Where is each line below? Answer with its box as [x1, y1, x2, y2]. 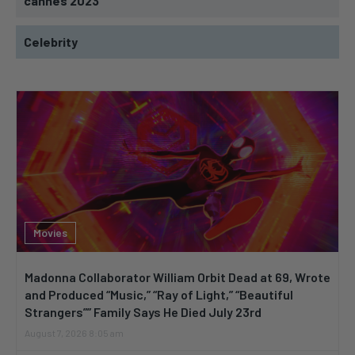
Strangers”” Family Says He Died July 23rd [25, 304, 261, 320]
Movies [33, 226, 67, 240]
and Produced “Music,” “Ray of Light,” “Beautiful [25, 287, 293, 303]
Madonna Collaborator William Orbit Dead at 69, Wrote [25, 269, 330, 285]
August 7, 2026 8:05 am [25, 327, 124, 339]
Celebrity [24, 34, 78, 50]
